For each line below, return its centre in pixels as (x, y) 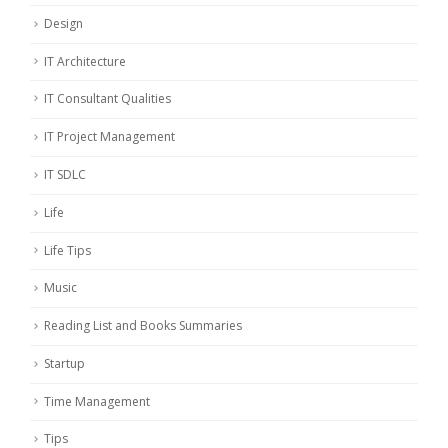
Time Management (97, 401)
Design (63, 23)
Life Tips (67, 250)
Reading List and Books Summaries (143, 326)
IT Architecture (85, 61)
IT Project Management (109, 137)
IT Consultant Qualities (107, 99)
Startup (64, 363)
